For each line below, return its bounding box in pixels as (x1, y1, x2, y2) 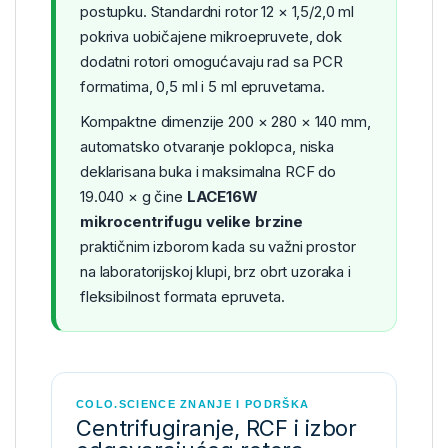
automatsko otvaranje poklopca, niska (80, 136, 334, 156)
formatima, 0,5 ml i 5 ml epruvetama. (80, 76, 325, 96)
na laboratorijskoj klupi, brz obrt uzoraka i (80, 261, 351, 281)
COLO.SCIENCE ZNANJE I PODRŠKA (76, 397, 310, 410)
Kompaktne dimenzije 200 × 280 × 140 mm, (80, 111, 371, 131)
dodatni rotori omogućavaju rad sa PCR (80, 51, 343, 71)
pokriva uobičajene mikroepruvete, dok (80, 26, 342, 46)
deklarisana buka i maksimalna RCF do (80, 161, 336, 181)
